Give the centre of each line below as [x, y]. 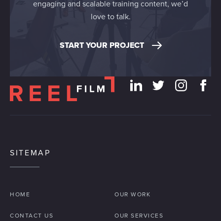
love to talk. [110, 16]
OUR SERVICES [139, 215]
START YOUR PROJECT [102, 45]
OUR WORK [133, 194]
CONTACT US [32, 215]
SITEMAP [30, 152]
